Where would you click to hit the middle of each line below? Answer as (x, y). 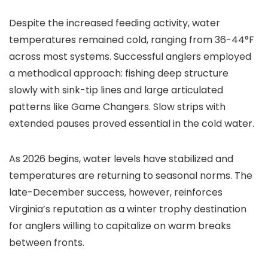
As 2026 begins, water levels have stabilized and (121, 159)
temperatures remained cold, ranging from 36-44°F (132, 39)
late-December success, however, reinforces (116, 192)
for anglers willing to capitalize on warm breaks (120, 226)
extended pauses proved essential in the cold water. (132, 123)
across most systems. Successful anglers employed (130, 56)
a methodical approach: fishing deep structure (119, 73)
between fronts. (47, 242)
